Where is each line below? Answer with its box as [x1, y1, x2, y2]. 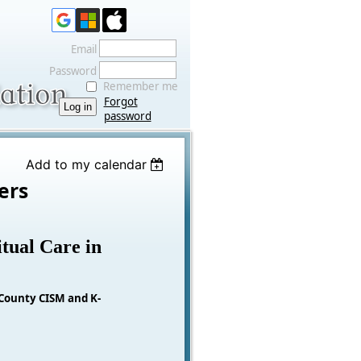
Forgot [103, 94, 138, 109]
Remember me [102, 79, 178, 93]
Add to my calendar [25, 156, 147, 172]
